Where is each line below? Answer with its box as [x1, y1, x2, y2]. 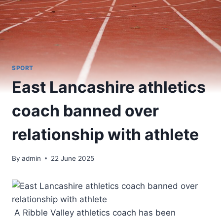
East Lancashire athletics [12, 77, 206, 97]
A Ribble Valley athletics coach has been [12, 207, 176, 218]
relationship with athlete [12, 125, 199, 145]
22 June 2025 [51, 154, 95, 162]
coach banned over [12, 101, 159, 121]
